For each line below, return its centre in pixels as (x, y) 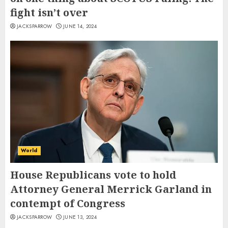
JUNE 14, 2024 (80, 26)
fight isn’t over (49, 13)
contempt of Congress (68, 204)
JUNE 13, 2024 (80, 217)
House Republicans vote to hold (93, 175)
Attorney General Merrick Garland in (111, 189)
